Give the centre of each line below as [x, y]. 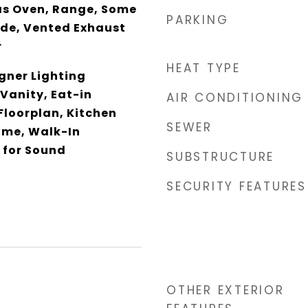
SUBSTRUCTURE [220, 157]
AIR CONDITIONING [235, 98]
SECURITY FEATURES [236, 186]
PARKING [198, 20]
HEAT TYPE [203, 68]
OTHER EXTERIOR [225, 290]
